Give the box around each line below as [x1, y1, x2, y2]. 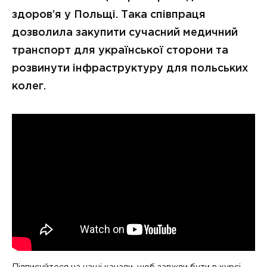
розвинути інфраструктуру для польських [12, 63, 248, 73]
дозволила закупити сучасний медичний [12, 27, 238, 38]
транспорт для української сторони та [12, 45, 228, 55]
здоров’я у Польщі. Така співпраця [12, 10, 206, 20]
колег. [12, 81, 46, 91]
